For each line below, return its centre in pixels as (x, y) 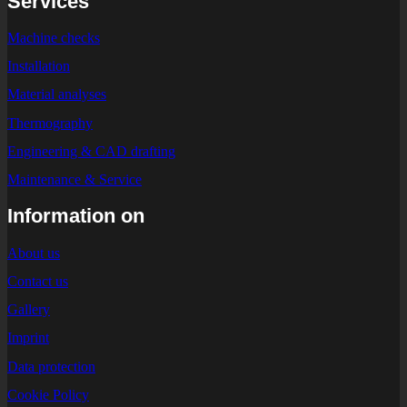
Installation (39, 66)
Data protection (51, 366)
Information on (76, 216)
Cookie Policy (48, 394)
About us (34, 253)
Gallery (29, 310)
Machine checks (54, 37)
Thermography (50, 123)
